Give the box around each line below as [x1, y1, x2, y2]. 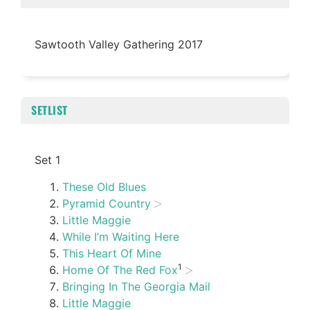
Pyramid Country [62, 196, 151, 210]
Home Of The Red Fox [62, 262, 178, 277]
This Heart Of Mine [62, 246, 161, 260]
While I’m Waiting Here [62, 229, 179, 244]
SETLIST [31, 102, 68, 119]
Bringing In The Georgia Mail [62, 279, 210, 293]
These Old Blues [62, 179, 146, 194]
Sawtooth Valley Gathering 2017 [35, 37, 203, 52]
